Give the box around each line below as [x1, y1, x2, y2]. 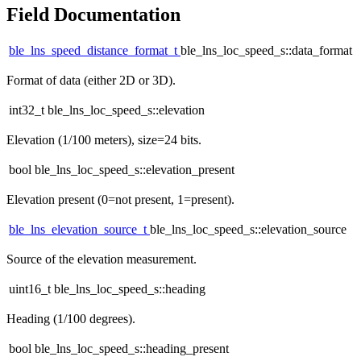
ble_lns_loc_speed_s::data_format [180, 44, 352, 58]
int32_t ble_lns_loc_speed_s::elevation [9, 103, 205, 118]
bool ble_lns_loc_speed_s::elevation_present [9, 163, 234, 177]
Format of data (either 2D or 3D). [6, 73, 176, 88]
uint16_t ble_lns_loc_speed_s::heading [9, 282, 205, 297]
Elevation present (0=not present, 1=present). [6, 193, 234, 207]
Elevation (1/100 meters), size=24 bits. [6, 133, 201, 147]
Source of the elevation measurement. [6, 252, 197, 267]
